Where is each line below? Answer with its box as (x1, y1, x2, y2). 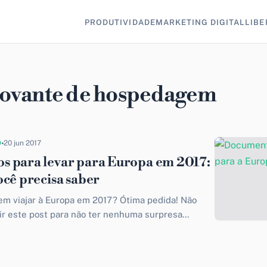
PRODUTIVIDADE (85, 17, 156, 27)
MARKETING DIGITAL (155, 17, 246, 27)
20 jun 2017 (4, 139, 42, 147)
